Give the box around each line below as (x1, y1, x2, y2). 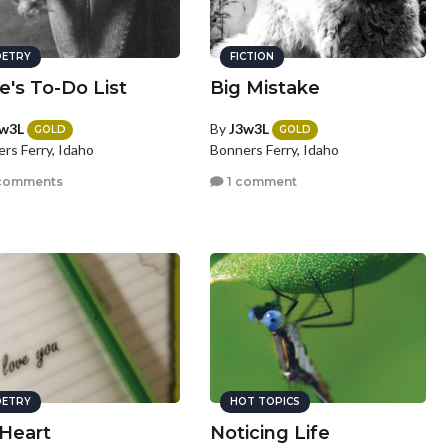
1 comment (224, 173, 298, 189)
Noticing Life (210, 422, 331, 444)
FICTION (230, 50, 275, 63)
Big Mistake (210, 77, 321, 99)
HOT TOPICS (230, 395, 301, 408)
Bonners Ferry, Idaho (210, 141, 340, 159)
